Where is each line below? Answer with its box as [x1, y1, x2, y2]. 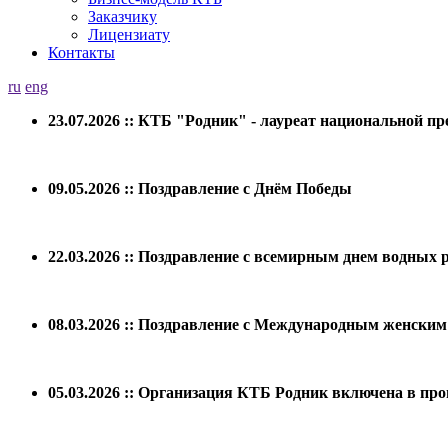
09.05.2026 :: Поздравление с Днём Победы [48, 180, 352, 197]
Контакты [48, 44, 115, 61]
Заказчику [88, 8, 157, 25]
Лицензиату [88, 26, 170, 43]
